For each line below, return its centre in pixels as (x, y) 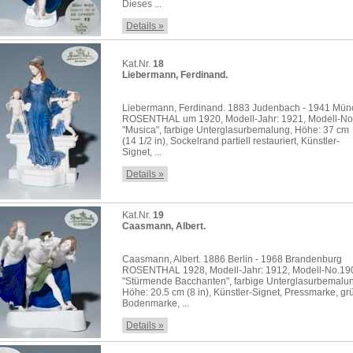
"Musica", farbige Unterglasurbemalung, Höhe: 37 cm (236, 130)
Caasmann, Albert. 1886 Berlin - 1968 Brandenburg (232, 259)
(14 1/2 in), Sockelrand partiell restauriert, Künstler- (231, 141)
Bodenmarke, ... (156, 303)
